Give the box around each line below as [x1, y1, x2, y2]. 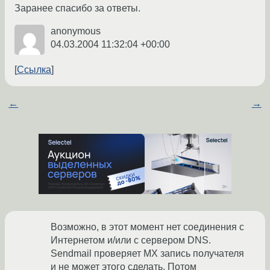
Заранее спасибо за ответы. [14, 3, 140, 14]
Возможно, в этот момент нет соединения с [51, 222, 244, 233]
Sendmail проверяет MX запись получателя [51, 248, 244, 259]
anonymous [51, 26, 101, 37]
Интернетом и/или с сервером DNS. [51, 235, 211, 246]
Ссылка [17, 64, 51, 75]
